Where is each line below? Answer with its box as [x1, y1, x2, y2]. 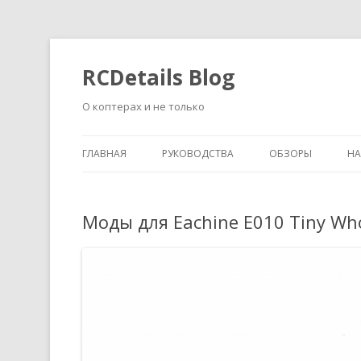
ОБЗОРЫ [269, 147, 312, 160]
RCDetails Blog [82, 63, 234, 92]
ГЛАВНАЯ [82, 147, 127, 160]
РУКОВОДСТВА [162, 147, 234, 160]
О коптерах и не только [82, 99, 205, 114]
